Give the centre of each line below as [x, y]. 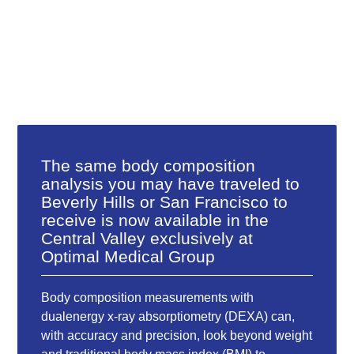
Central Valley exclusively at [147, 238]
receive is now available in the [155, 220]
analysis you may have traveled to [171, 183]
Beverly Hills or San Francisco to [165, 201]
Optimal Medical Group [128, 256]
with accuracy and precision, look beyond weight [177, 335]
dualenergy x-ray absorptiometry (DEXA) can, [168, 316]
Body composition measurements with [148, 297]
